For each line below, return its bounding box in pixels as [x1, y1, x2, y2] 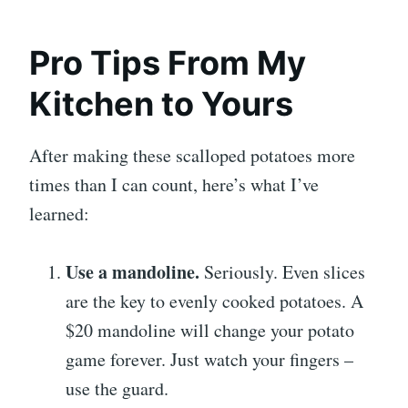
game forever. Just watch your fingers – [66, 346, 353, 372]
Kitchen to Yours [29, 83, 293, 124]
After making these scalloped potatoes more [29, 142, 355, 168]
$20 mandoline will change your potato [66, 317, 354, 342]
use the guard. [66, 375, 168, 401]
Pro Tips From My [29, 42, 306, 83]
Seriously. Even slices [199, 259, 365, 284]
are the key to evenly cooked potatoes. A [66, 288, 363, 313]
